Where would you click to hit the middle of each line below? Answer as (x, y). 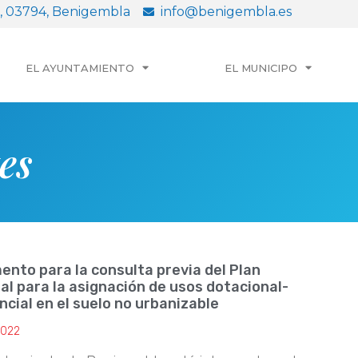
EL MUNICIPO (261, 68)
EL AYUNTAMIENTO (80, 68)
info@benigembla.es (226, 12)
